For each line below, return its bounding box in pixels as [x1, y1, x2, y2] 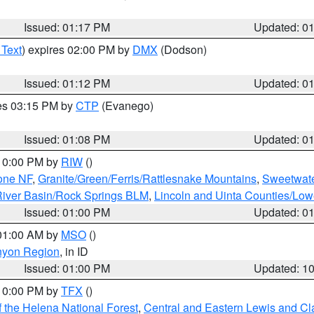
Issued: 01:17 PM [24, 19, 111, 35]
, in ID [60, 243, 88, 259]
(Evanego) [99, 97, 153, 114]
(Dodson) [158, 41, 207, 57]
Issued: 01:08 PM [24, 131, 111, 147]
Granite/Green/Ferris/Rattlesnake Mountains [38, 170, 257, 186]
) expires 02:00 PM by [22, 41, 132, 57]
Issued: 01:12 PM [24, 75, 111, 91]
